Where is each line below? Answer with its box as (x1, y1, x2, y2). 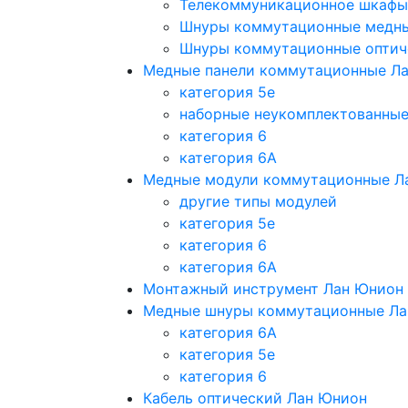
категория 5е (179, 213, 275, 232)
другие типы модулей (179, 191, 337, 210)
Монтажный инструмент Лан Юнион (143, 279, 403, 298)
